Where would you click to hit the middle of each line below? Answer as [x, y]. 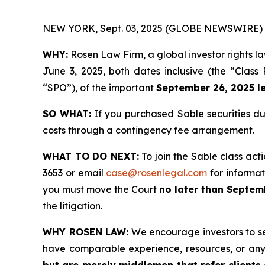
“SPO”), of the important [99, 87]
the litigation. [72, 206]
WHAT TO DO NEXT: [91, 156]
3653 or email [75, 172]
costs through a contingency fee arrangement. [148, 130]
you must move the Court [101, 189]
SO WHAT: [67, 113]
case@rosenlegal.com [157, 172]
